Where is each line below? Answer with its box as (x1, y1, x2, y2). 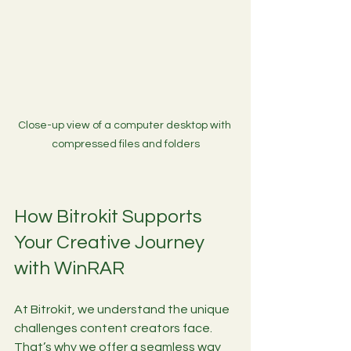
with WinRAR (14, 259, 125, 279)
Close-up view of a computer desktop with (17, 120, 233, 132)
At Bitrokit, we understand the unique (14, 303, 232, 317)
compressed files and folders (51, 139, 200, 150)
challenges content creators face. (14, 322, 215, 335)
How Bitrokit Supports (14, 207, 206, 227)
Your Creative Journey (14, 233, 208, 253)
